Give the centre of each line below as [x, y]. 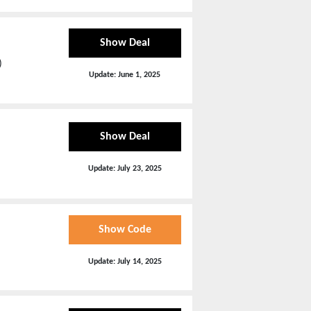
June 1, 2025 [140, 75]
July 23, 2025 [139, 168]
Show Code [125, 230]
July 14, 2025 [139, 262]
